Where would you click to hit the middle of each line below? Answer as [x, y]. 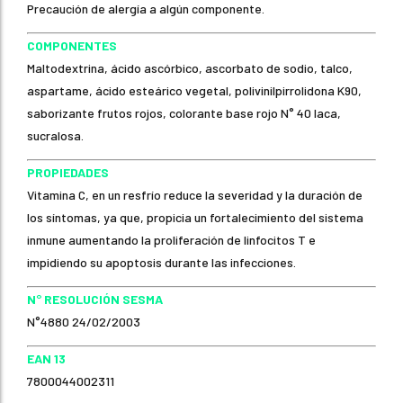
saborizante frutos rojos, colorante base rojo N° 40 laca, [184, 112]
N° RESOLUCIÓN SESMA [95, 299]
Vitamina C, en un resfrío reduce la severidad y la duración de [195, 194]
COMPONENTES [72, 45]
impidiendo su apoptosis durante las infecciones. [161, 262]
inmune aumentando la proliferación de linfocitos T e [171, 239]
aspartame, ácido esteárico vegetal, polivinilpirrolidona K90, [194, 90]
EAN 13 [46, 358]
